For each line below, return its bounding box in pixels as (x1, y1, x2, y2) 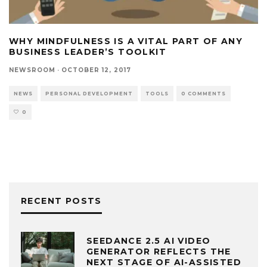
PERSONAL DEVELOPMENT (45, 90, 133, 97)
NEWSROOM (9, 66, 55, 74)
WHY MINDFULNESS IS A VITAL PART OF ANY (9, 35, 243, 46)
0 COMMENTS (181, 90, 226, 97)
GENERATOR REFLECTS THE (86, 246, 231, 257)
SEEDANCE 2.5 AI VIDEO (86, 235, 211, 247)
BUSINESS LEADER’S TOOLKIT (9, 46, 166, 57)
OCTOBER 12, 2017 (61, 66, 131, 74)
